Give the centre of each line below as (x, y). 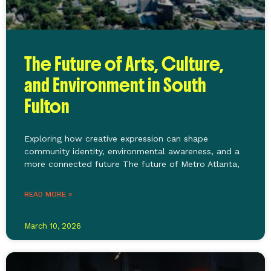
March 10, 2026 (53, 226)
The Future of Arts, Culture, (124, 64)
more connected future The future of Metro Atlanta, (132, 164)
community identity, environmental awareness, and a (132, 151)
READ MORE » (48, 194)
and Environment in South (115, 85)
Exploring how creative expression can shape (116, 138)
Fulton (47, 106)
